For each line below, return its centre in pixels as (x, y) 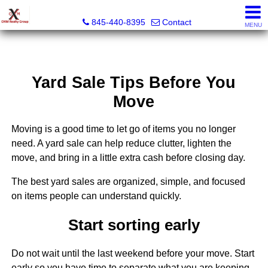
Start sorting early (134, 225)
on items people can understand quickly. (96, 196)
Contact (177, 22)
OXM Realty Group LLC (137, 10)
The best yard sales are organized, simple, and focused (128, 182)
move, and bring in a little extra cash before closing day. (128, 158)
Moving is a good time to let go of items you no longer (123, 129)
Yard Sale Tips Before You (134, 83)
